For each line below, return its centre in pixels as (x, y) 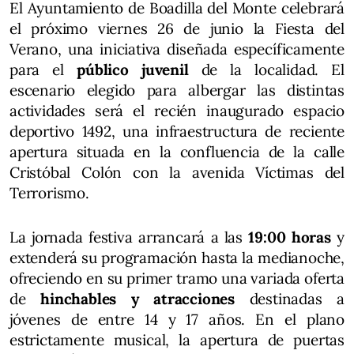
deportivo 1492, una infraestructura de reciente (177, 132)
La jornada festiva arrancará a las (129, 237)
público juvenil (139, 70)
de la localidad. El (273, 70)
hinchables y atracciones (145, 299)
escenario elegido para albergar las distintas (177, 90)
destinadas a (297, 299)
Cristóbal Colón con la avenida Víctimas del (177, 173)
